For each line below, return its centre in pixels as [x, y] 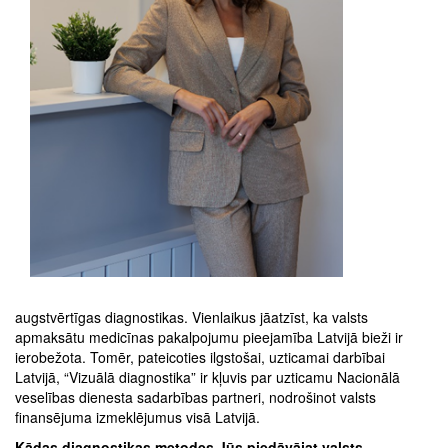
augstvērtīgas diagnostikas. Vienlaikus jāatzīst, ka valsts [191, 316]
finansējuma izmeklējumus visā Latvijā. [137, 416]
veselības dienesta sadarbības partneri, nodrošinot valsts [195, 396]
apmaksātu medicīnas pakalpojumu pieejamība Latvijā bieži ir [209, 336]
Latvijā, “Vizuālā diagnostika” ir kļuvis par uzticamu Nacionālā [207, 376]
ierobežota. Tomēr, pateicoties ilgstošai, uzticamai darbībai [200, 356]
